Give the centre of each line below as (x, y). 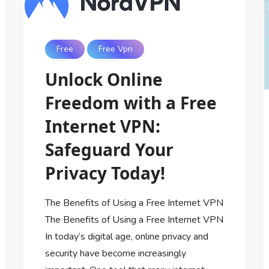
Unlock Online (104, 79)
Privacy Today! (105, 173)
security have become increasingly (115, 253)
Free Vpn (116, 49)
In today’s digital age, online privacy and (126, 236)
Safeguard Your (109, 149)
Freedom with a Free (131, 102)
